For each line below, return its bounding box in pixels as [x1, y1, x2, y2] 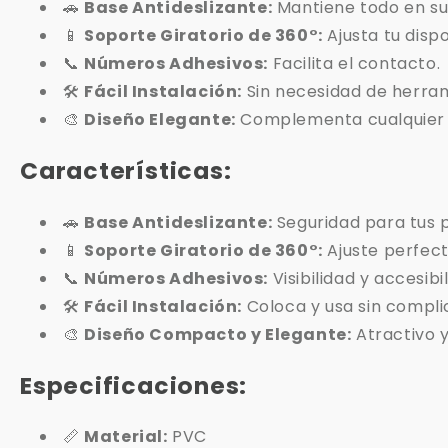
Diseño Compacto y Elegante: [84, 322, 352, 346]
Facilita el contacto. [268, 51, 441, 75]
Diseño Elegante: [84, 107, 236, 131]
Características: [20, 154, 232, 188]
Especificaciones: [20, 369, 248, 403]
